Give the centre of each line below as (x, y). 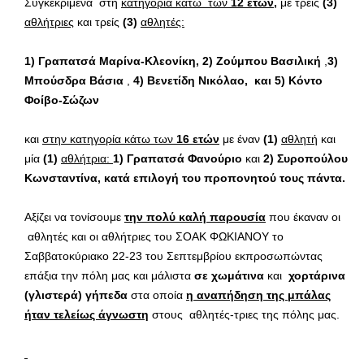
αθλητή (299, 139)
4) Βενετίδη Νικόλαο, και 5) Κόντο (228, 81)
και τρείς (98, 22)
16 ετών (198, 139)
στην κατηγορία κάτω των (109, 139)
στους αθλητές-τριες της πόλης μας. (244, 315)
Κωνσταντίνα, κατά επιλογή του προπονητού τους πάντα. (185, 178)
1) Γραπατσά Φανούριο (179, 159)
